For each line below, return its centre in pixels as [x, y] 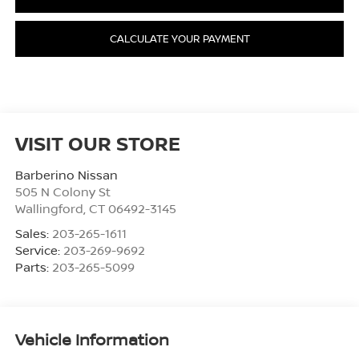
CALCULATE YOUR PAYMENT [179, 38]
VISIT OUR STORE [97, 143]
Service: [39, 250]
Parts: [33, 266]
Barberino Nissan [66, 174]
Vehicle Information [92, 340]
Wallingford [49, 208]
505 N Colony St [63, 191]
